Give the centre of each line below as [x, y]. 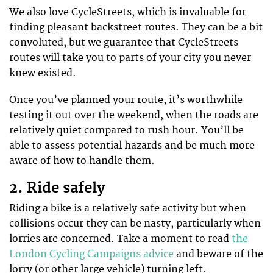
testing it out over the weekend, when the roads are [134, 115]
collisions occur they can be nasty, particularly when [135, 223]
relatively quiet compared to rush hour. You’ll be [126, 131]
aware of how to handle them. [82, 161]
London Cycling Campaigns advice [91, 254]
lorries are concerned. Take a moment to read [120, 239]
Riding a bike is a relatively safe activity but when [128, 208]
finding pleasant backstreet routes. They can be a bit [136, 28]
